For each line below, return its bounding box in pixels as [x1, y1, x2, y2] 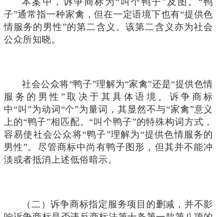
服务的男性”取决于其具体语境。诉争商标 [4, 91, 213, 102]
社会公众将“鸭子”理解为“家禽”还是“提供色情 [22, 78, 213, 89]
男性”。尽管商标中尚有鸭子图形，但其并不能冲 [4, 141, 213, 152]
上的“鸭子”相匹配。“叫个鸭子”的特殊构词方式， [4, 116, 213, 127]
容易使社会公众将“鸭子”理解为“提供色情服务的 [4, 129, 213, 139]
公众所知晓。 [4, 34, 61, 45]
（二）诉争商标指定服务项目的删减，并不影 [22, 199, 213, 209]
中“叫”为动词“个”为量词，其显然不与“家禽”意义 [4, 104, 213, 114]
